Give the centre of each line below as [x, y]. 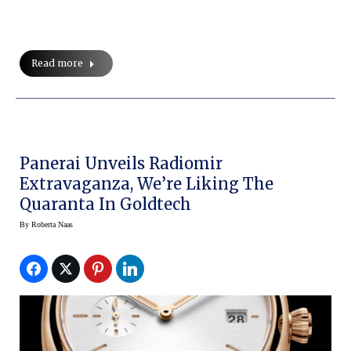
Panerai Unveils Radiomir [121, 164]
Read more [57, 63]
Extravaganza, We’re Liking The [147, 184]
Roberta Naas [52, 225]
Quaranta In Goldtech [105, 204]
